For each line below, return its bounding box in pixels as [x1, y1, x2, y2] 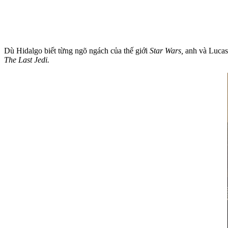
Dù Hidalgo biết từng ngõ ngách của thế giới [4, 46, 150, 55]
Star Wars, [150, 46, 185, 55]
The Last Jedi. [4, 55, 49, 64]
